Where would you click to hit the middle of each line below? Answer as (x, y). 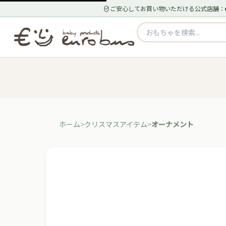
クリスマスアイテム (116, 124)
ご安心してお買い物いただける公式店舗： (167, 8)
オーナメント (173, 124)
